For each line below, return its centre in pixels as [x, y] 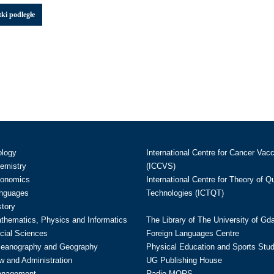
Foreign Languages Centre [193, 233]
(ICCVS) [161, 166]
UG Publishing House [184, 260]
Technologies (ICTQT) [185, 193]
